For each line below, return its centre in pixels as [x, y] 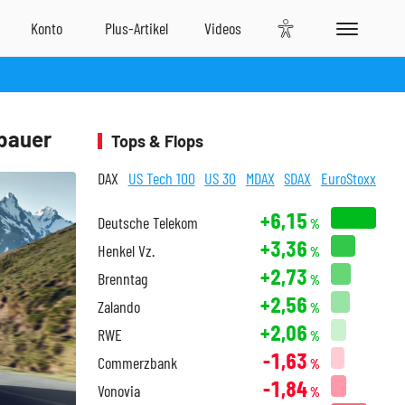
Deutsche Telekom [148, 222]
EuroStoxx [348, 178]
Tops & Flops [157, 141]
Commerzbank [137, 363]
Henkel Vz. [126, 250]
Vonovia [119, 391]
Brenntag [122, 278]
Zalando [119, 306]
